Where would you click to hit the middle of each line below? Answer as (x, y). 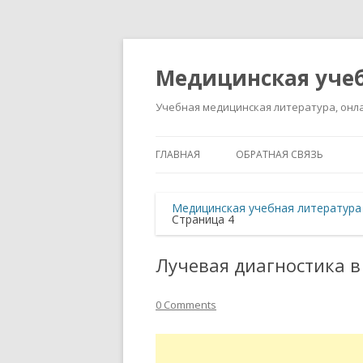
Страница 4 (203, 219)
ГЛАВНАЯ (178, 154)
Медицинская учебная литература (267, 208)
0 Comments (186, 305)
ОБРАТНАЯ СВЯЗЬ (280, 154)
